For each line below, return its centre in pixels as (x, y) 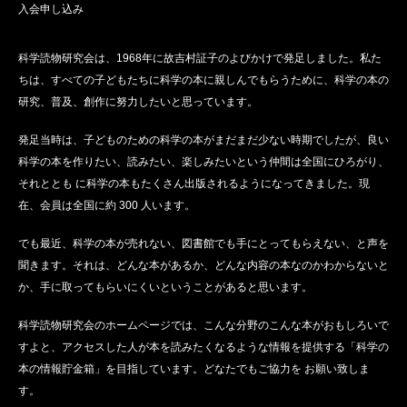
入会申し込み (51, 10)
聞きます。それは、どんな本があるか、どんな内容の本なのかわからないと (203, 266)
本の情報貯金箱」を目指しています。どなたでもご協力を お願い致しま (194, 369)
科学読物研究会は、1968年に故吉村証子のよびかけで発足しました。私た (200, 59)
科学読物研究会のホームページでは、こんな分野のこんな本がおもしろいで (203, 326)
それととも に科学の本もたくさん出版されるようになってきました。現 (194, 184)
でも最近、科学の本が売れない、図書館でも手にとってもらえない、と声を (203, 244)
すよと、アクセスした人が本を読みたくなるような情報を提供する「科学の (203, 347)
